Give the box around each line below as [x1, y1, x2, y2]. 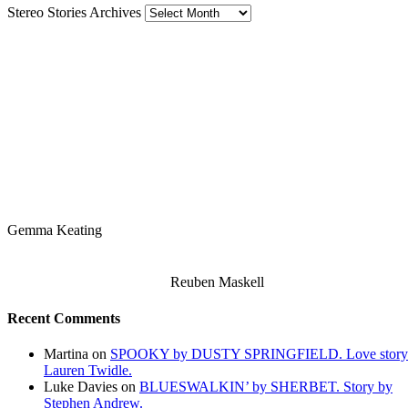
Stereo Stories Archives [7, 4, 141, 20]
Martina [44, 346, 88, 362]
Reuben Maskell [169, 274, 264, 291]
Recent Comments [7, 310, 120, 326]
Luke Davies [44, 379, 117, 395]
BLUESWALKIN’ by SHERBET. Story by [139, 379, 393, 395]
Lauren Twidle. [44, 362, 132, 379]
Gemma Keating [7, 222, 102, 239]
